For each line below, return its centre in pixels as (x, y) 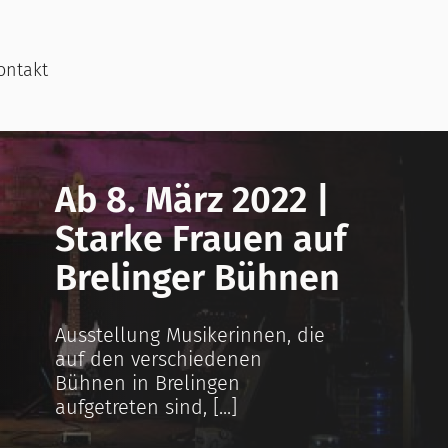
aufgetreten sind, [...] (146, 407)
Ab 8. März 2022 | (192, 200)
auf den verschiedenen (158, 359)
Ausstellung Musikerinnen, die (190, 335)
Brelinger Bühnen (197, 278)
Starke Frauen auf (201, 239)
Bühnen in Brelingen (147, 383)
